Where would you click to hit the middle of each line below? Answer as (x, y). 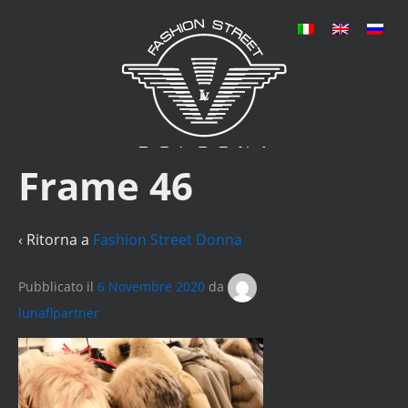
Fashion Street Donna (168, 239)
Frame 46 (106, 185)
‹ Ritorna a (56, 239)
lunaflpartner (59, 313)
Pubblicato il (58, 286)
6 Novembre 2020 (151, 286)
